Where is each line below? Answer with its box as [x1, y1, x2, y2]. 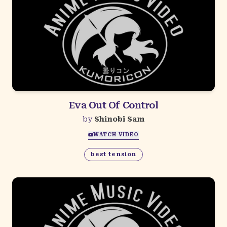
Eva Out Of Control [68, 99, 159, 110]
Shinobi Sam [94, 115, 144, 123]
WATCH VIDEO [93, 132, 139, 138]
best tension [90, 151, 137, 158]
